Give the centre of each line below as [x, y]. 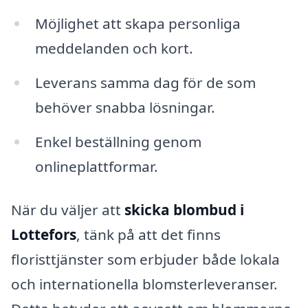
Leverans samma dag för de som [145, 82]
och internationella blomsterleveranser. [144, 284]
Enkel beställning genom [118, 141]
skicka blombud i [184, 210]
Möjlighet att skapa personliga [137, 23]
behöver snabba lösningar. [125, 107]
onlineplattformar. [96, 166]
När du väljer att [68, 210]
